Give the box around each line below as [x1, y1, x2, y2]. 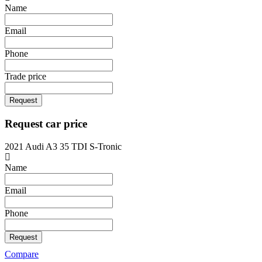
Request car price [5, 117, 87, 130]
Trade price [5, 71, 46, 82]
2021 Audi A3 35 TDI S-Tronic [5, 141, 122, 151]
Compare [5, 249, 39, 259]
